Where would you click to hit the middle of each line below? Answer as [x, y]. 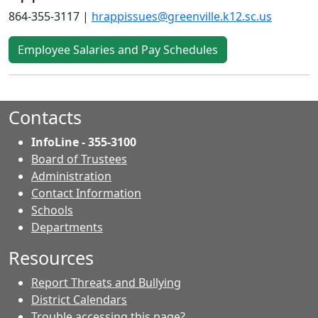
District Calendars [79, 299]
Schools [52, 210]
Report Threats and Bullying [106, 282]
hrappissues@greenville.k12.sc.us [182, 16]
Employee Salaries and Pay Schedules [118, 49]
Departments [67, 227]
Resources [51, 257]
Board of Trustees [79, 159]
